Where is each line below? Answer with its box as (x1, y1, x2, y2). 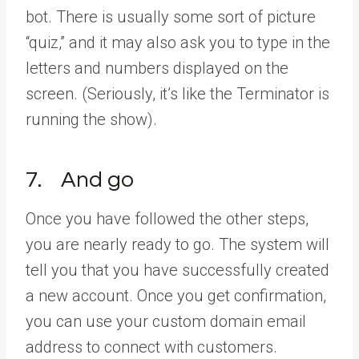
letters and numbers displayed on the (26, 58, 288, 78)
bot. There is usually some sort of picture (26, 6, 316, 26)
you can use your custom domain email (26, 311, 306, 331)
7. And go (26, 167, 134, 192)
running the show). (26, 109, 157, 129)
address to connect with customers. (26, 337, 277, 357)
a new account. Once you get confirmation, (26, 285, 326, 305)
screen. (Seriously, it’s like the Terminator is (26, 83, 329, 103)
